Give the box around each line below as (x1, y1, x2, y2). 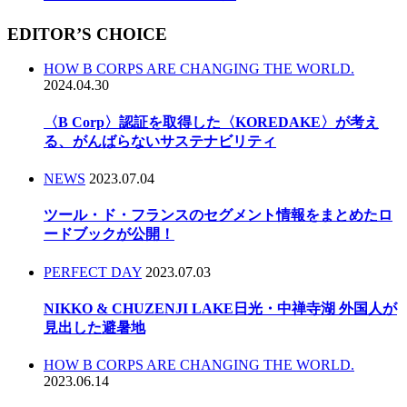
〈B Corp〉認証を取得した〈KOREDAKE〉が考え (44, 114, 379, 130)
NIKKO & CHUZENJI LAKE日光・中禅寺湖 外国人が (44, 300, 397, 316)
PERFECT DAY (44, 263, 142, 280)
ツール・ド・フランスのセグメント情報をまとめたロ (44, 207, 392, 223)
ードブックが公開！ (44, 226, 174, 243)
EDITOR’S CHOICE (7, 24, 167, 44)
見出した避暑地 (44, 319, 145, 335)
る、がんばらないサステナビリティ (44, 133, 276, 149)
